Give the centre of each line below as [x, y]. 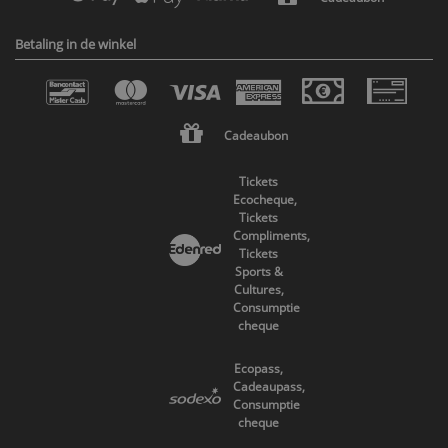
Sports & [258, 271]
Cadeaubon [256, 136]
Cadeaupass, [268, 387]
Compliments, [271, 235]
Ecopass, [258, 369]
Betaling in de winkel [75, 43]
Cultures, [258, 289]
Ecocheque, [264, 199]
